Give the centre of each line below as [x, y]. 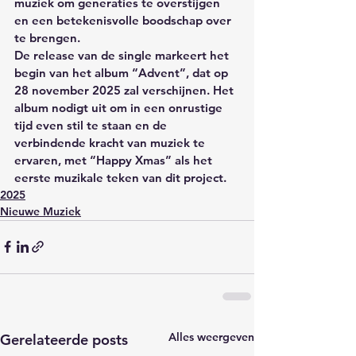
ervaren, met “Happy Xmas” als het [115, 160]
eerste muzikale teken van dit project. [120, 177]
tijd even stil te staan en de [92, 125]
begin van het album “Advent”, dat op [123, 72]
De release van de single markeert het [123, 55]
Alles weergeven [211, 337]
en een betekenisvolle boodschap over [124, 20]
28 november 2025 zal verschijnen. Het [126, 90]
